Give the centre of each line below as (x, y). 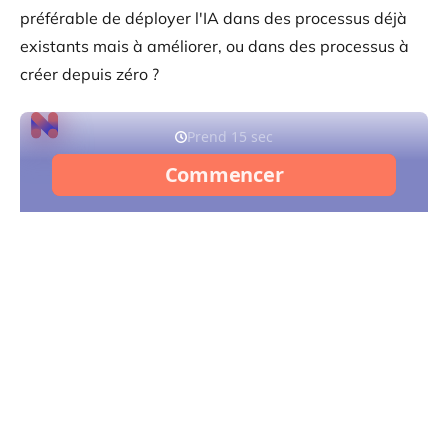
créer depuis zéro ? (89, 73)
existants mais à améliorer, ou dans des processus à (214, 45)
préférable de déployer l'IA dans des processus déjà (213, 17)
